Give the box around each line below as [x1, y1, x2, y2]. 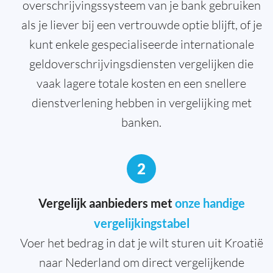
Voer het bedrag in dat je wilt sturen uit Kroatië [19, 235, 263, 251]
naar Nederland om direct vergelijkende [38, 255, 244, 271]
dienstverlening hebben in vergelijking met [31, 95, 252, 111]
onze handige [174, 196, 245, 211]
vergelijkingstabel [93, 216, 190, 231]
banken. [121, 115, 161, 130]
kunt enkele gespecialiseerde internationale [29, 37, 254, 52]
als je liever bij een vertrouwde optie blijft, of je [21, 17, 262, 33]
